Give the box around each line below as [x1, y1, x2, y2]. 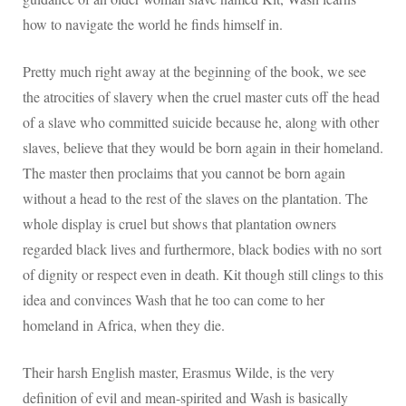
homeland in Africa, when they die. [23, 315, 225, 335]
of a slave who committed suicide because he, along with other [23, 112, 379, 132]
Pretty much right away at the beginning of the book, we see [23, 62, 366, 82]
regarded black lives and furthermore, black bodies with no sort [23, 239, 382, 259]
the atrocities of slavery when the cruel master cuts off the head [23, 87, 380, 107]
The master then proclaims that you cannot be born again [23, 163, 345, 183]
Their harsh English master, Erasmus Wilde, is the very [23, 362, 334, 382]
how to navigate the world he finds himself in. [23, 14, 283, 34]
